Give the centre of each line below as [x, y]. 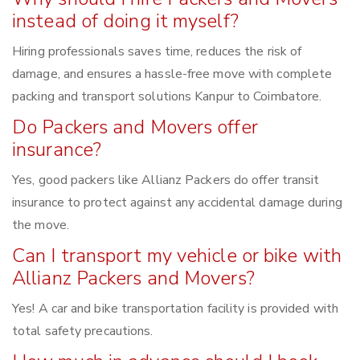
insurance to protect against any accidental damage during [177, 203]
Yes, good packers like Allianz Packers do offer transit [166, 180]
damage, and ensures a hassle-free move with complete [172, 74]
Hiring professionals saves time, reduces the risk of [157, 52]
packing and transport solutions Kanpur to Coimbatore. [167, 97]
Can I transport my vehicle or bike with [177, 256]
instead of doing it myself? [125, 21]
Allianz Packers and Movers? [133, 278]
